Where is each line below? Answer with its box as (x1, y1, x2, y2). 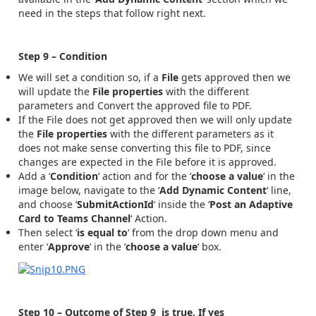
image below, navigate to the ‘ (18, 183, 159, 197)
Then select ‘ (18, 226, 77, 240)
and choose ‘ (18, 197, 77, 212)
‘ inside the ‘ (154, 197, 209, 212)
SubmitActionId (77, 197, 154, 212)
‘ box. (197, 240, 221, 254)
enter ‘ (18, 240, 48, 254)
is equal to (77, 226, 128, 240)
